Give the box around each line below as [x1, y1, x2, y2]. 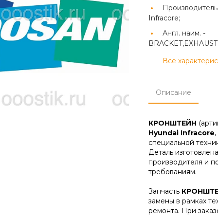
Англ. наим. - [162, 29, 205, 37]
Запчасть [148, 187, 182, 196]
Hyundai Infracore [148, 128, 215, 137]
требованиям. [148, 167, 197, 176]
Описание [155, 88, 191, 97]
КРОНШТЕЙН [148, 119, 197, 127]
